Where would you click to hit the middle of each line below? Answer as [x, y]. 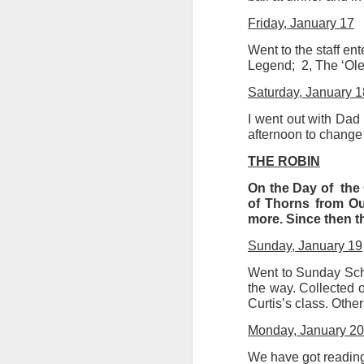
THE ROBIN [284, 161]
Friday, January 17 [301, 23]
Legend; [271, 65]
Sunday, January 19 [305, 246]
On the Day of [290, 188]
